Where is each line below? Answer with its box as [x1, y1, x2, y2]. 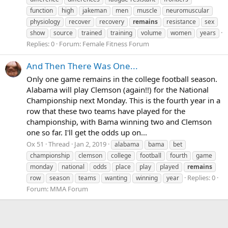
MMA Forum [50, 184, 88, 194]
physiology [30, 17, 60, 26]
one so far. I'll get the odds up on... [26, 127, 147, 137]
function [30, 6, 53, 15]
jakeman [82, 6, 107, 15]
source [53, 28, 73, 38]
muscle [137, 6, 157, 15]
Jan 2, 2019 [74, 139, 106, 149]
